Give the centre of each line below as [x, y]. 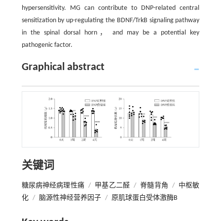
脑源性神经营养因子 [70, 198]
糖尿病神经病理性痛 [53, 186]
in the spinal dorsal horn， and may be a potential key [110, 33]
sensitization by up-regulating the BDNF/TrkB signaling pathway [110, 21]
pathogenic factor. [47, 45]
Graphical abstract [63, 68]
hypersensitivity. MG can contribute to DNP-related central [110, 8]
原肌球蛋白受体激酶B [144, 198]
